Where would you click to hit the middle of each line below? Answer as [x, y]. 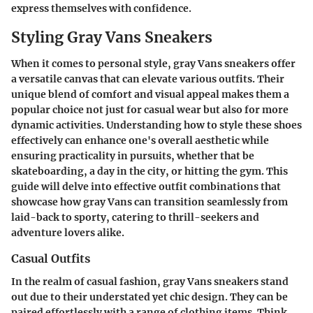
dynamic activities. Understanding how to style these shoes [156, 125]
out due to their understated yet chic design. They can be [150, 297]
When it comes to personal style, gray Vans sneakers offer [153, 64]
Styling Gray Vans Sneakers [112, 37]
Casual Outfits [51, 259]
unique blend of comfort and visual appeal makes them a [150, 95]
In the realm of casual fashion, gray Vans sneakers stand [150, 281]
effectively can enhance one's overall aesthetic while [140, 141]
